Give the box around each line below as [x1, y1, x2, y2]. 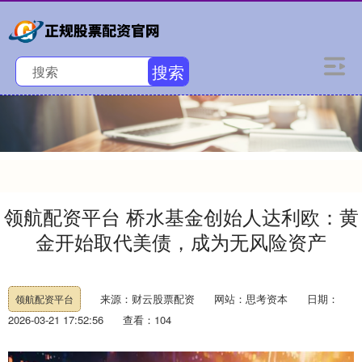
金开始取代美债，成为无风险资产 [36, 228, 326, 255]
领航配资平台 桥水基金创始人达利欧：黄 [3, 203, 359, 230]
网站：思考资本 [214, 291, 288, 306]
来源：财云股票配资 [100, 291, 198, 306]
